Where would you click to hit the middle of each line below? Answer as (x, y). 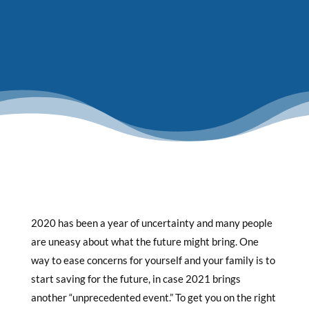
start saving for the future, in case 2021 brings (136, 279)
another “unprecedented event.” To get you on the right (153, 297)
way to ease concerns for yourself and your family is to (153, 260)
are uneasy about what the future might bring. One (144, 241)
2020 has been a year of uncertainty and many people (151, 223)
